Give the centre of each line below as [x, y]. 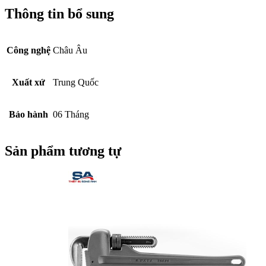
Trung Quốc [76, 82]
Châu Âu [70, 50]
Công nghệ [28, 50]
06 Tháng [71, 114]
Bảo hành [28, 114]
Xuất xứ [28, 82]
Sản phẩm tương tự [63, 151]
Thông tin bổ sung [59, 13]
